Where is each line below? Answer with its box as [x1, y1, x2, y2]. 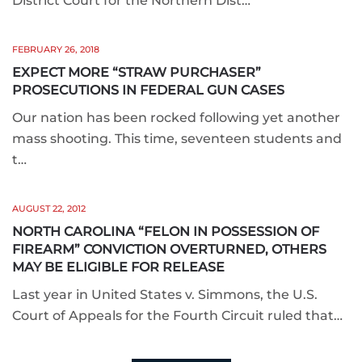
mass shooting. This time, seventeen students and [12, 131, 342, 146]
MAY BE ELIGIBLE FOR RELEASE [12, 259, 225, 275]
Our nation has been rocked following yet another [12, 110, 340, 125]
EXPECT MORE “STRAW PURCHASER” [12, 65, 261, 80]
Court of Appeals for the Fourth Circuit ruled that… [12, 308, 343, 323]
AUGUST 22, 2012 [12, 203, 86, 214]
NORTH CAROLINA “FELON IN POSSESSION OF [12, 224, 319, 239]
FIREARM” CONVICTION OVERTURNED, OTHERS [12, 242, 326, 257]
